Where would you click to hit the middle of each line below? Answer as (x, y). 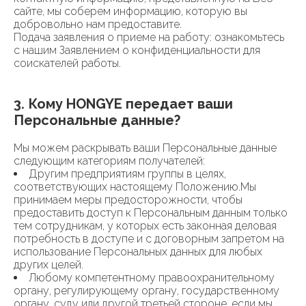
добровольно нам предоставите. (98, 24)
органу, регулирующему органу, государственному (147, 291)
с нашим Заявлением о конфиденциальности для (137, 50)
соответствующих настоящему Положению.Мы (135, 187)
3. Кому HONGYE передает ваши (123, 104)
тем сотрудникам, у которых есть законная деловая (145, 226)
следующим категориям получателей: (109, 161)
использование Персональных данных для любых (138, 252)
